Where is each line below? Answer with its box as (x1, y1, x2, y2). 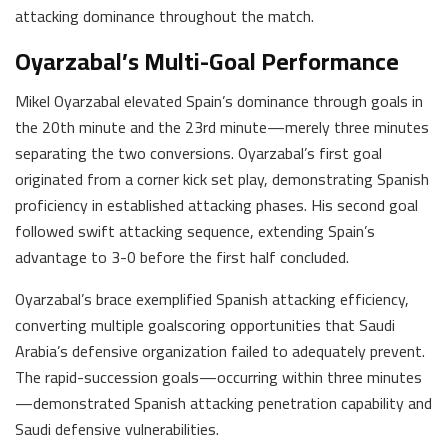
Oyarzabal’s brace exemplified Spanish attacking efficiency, (15, 283, 409, 314)
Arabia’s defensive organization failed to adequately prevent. (15, 335, 425, 366)
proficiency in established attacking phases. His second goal (15, 189, 418, 220)
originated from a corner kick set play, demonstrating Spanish (15, 163, 429, 194)
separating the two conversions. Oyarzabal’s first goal (15, 137, 382, 168)
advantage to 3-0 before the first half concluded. (15, 241, 349, 272)
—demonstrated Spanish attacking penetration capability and (15, 387, 432, 418)
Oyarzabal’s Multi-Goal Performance (15, 38, 399, 84)
